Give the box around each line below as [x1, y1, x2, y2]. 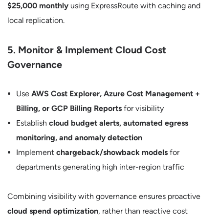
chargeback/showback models [56, 148, 168, 157]
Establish [16, 118, 49, 128]
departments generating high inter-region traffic [16, 162, 184, 172]
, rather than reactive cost [98, 206, 188, 216]
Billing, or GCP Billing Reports [16, 104, 122, 113]
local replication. [7, 16, 65, 25]
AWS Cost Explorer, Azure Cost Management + [31, 89, 200, 98]
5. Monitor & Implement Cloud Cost [7, 44, 166, 56]
